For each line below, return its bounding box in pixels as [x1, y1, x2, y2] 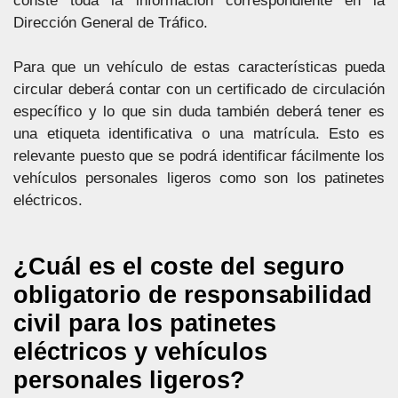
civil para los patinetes [13, 309, 276, 337]
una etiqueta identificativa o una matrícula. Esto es [13, 125, 385, 142]
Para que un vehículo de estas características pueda [13, 59, 385, 76]
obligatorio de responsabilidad [13, 281, 372, 308]
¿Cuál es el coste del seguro [13, 252, 345, 280]
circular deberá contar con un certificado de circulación [13, 81, 385, 98]
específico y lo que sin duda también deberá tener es [13, 103, 385, 120]
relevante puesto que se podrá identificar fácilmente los [13, 147, 385, 164]
